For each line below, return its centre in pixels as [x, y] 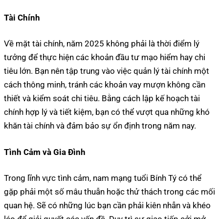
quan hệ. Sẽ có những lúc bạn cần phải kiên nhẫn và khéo [107, 206]
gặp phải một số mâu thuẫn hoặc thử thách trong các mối [109, 192]
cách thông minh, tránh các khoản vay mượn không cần [105, 85]
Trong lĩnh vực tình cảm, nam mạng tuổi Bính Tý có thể [103, 178]
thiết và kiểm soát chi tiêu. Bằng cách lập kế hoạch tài [102, 99]
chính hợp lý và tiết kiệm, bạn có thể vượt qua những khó [107, 112]
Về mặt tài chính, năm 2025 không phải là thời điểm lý [102, 44]
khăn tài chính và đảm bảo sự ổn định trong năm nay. [100, 126]
